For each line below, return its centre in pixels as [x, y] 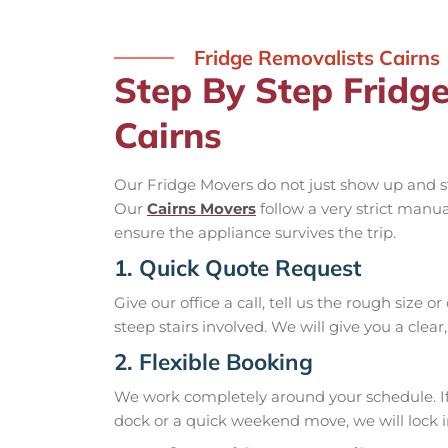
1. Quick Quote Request [237, 267]
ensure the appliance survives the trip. [255, 232]
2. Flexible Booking [213, 361]
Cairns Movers [201, 208]
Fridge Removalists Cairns [317, 57]
